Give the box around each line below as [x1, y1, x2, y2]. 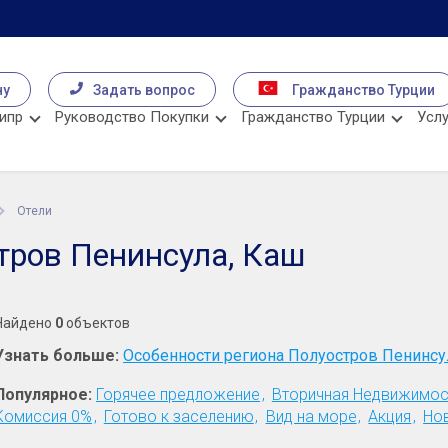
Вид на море [265, 407, 357, 427]
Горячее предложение [96, 385, 260, 405]
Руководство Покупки [55, 107, 209, 126]
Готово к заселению [103, 407, 254, 427]
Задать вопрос [93, 81, 195, 98]
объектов [63, 315, 130, 332]
